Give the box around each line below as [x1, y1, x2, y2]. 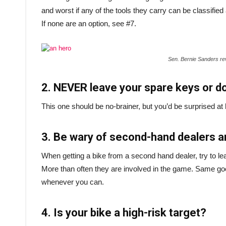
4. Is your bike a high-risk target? [41, 206, 206, 219]
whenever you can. [41, 177, 104, 186]
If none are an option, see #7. [41, 19, 136, 28]
